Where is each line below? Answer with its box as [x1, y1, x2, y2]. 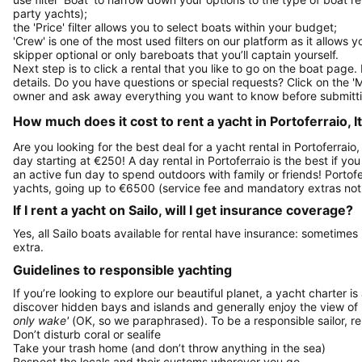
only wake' [13, 313, 69, 327]
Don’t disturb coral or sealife [13, 326, 161, 341]
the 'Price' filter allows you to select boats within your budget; [13, 19, 337, 34]
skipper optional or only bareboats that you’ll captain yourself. [13, 47, 339, 61]
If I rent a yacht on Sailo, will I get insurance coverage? [13, 202, 353, 219]
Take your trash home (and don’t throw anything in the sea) [13, 340, 326, 355]
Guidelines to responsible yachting [13, 261, 232, 278]
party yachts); [13, 6, 87, 20]
